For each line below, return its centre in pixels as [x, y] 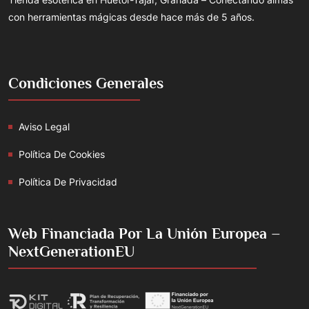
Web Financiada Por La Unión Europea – [144, 233]
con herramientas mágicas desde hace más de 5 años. [131, 17]
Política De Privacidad [68, 182]
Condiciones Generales [86, 83]
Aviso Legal [44, 127]
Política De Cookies [62, 154]
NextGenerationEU [71, 251]
